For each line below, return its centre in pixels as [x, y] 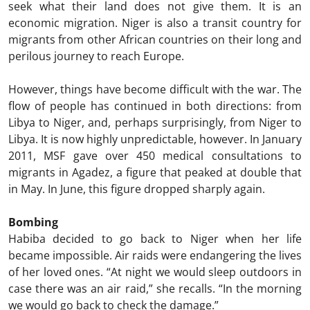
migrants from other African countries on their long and [155, 39]
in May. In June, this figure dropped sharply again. [137, 189]
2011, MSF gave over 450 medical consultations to [155, 155]
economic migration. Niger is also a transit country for [155, 22]
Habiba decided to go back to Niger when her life [155, 238]
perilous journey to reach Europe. [96, 56]
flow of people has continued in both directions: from [155, 106]
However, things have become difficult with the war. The [155, 89]
